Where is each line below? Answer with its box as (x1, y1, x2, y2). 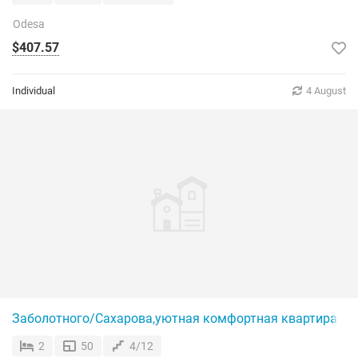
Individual (12, 85, 55, 97)
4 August (306, 85, 346, 97)
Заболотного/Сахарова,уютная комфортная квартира (12, 311, 337, 326)
